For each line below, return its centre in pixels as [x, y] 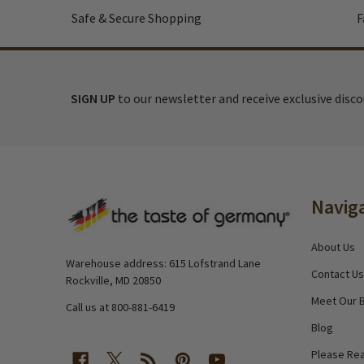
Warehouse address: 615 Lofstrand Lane [117, 263]
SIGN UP [93, 98]
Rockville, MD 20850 [113, 280]
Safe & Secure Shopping [136, 18]
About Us [333, 247]
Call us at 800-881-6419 [120, 307]
